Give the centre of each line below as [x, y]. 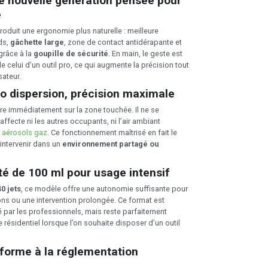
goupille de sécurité [71, 54]
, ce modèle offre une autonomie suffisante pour [104, 188]
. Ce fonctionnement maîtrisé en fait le [112, 132]
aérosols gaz [25, 132]
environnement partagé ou [110, 144]
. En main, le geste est [145, 54]
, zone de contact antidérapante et [123, 42]
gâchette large [37, 42]
